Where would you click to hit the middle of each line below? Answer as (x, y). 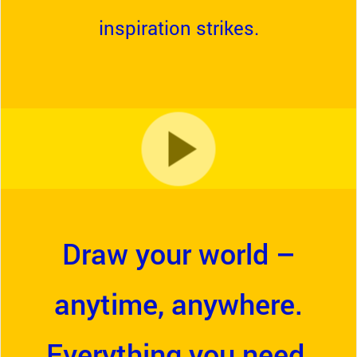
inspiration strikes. (178, 28)
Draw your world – (178, 253)
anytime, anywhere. (178, 304)
